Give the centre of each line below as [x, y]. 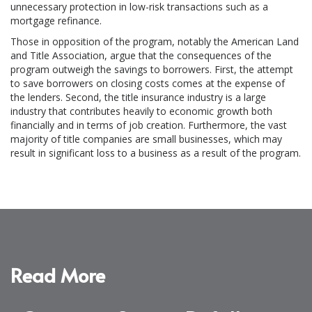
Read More [58, 275]
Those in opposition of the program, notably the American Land [155, 41]
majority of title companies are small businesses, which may [146, 139]
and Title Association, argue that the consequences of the [141, 55]
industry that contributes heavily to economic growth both [141, 111]
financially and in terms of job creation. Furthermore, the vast [149, 125]
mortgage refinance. [56, 21]
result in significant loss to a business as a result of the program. [156, 153]
